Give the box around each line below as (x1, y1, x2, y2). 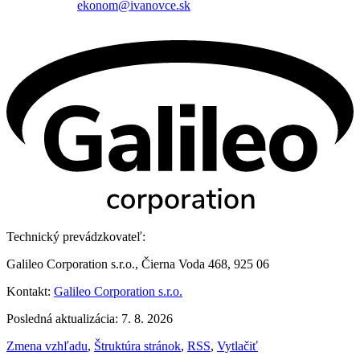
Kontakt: (6, 284, 54, 299)
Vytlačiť (217, 339, 258, 354)
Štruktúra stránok (94, 339, 181, 354)
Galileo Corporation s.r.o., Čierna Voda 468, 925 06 (6, 257, 269, 272)
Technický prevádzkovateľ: (6, 230, 145, 244)
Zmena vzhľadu (6, 339, 88, 354)
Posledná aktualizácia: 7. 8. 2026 (6, 312, 173, 326)
